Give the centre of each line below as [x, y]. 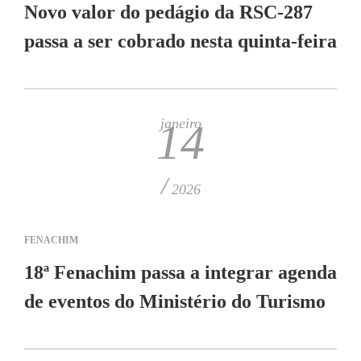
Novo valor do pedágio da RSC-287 [168, 12]
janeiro [180, 123]
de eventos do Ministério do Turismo [175, 301]
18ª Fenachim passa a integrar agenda [180, 272]
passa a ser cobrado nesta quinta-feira [180, 41]
